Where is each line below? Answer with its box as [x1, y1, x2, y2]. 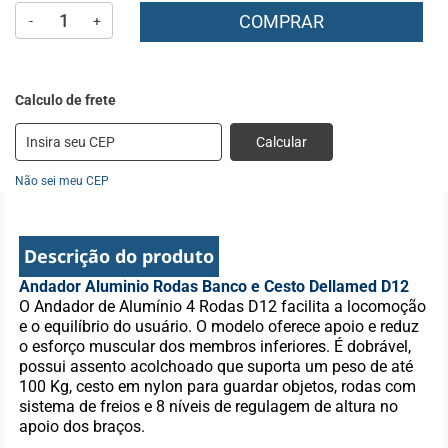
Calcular [256, 134, 307, 150]
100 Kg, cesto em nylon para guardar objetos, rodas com [19, 377, 417, 396]
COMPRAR [239, 11, 324, 32]
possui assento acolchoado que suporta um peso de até [19, 357, 414, 376]
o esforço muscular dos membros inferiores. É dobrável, [19, 337, 412, 356]
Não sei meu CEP [15, 174, 109, 188]
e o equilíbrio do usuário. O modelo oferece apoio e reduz [19, 317, 420, 336]
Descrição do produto [24, 244, 215, 268]
